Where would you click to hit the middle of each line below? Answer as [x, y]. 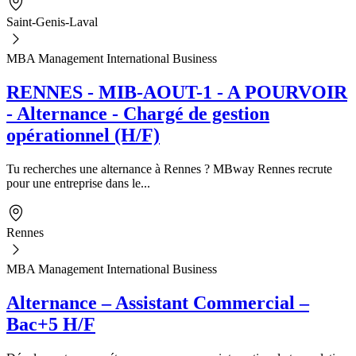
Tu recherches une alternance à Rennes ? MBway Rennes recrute [169, 168]
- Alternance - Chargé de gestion [138, 113]
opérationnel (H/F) [83, 135]
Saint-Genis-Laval [52, 21]
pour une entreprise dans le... [78, 183]
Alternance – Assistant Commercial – [158, 302]
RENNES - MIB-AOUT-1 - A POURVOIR [177, 92]
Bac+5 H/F [51, 324]
